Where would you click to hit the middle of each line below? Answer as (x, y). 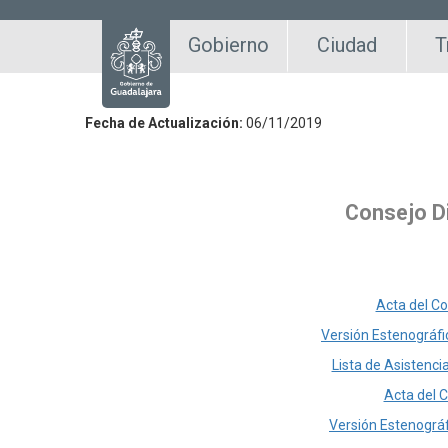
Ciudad (347, 45)
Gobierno (228, 45)
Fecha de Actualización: (165, 123)
